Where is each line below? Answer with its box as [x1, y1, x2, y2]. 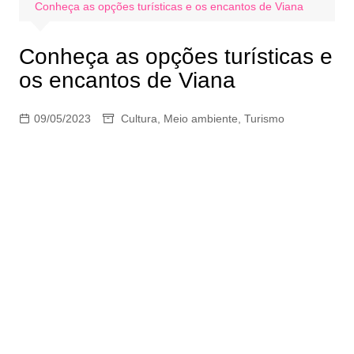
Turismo [243, 112, 284, 125]
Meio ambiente [163, 112, 238, 125]
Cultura [120, 112, 157, 125]
